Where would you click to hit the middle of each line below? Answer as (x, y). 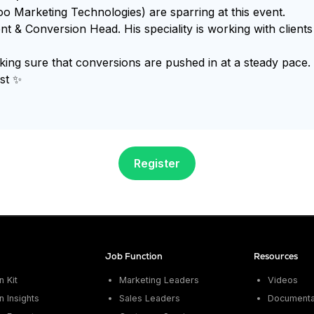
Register (157, 163)
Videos (283, 280)
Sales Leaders (149, 298)
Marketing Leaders (159, 280)
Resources (276, 256)
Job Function (134, 256)
